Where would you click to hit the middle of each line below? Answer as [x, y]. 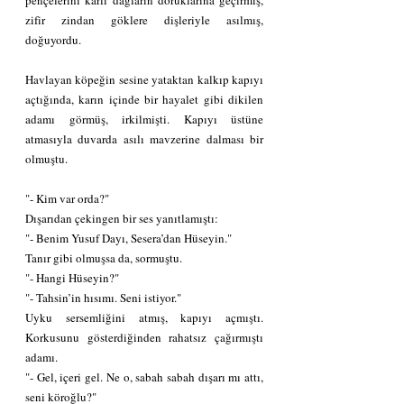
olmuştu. [46, 158]
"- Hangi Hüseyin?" [72, 277]
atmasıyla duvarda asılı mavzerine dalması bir [144, 138]
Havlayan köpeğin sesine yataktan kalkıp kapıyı [144, 79]
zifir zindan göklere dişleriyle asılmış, [144, 19]
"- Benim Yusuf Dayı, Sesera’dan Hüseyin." [129, 238]
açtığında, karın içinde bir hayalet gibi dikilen [144, 99]
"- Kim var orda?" [67, 198]
